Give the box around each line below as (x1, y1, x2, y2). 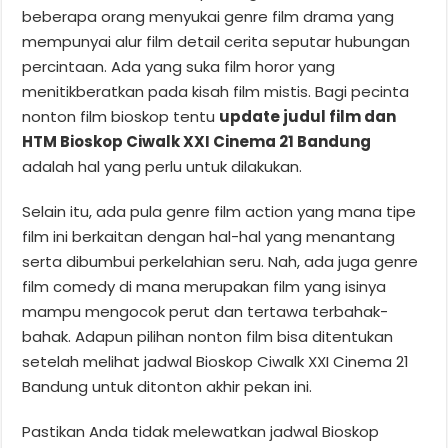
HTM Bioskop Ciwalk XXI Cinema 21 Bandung (22, 130, 372, 152)
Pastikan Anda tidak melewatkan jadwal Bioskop (22, 420, 380, 442)
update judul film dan (219, 105, 397, 127)
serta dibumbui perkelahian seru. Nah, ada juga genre (22, 250, 419, 272)
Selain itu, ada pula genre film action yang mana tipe (22, 200, 417, 222)
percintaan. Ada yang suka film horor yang (22, 55, 336, 77)
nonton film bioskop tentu (22, 105, 220, 127)
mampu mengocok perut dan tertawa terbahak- (22, 300, 389, 322)
